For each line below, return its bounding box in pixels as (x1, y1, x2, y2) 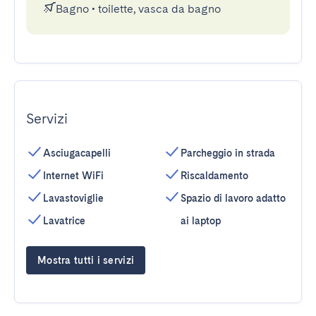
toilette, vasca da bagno (98, 2, 221, 16)
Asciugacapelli (43, 147, 111, 159)
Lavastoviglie (43, 193, 104, 204)
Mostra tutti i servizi (37, 255, 135, 266)
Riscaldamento (181, 170, 248, 181)
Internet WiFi (43, 170, 104, 181)
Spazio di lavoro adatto (181, 193, 286, 204)
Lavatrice (43, 215, 85, 226)
